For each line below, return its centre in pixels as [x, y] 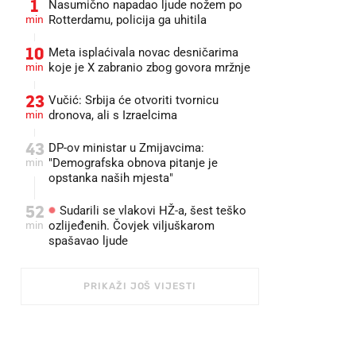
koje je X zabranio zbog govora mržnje [149, 68]
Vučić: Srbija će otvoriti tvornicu [133, 100]
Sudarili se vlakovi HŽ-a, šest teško [151, 211]
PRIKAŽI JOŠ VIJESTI [140, 286]
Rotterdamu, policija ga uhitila [128, 20]
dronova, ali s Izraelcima [113, 115]
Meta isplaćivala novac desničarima [143, 52]
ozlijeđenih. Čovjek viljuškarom [132, 226]
